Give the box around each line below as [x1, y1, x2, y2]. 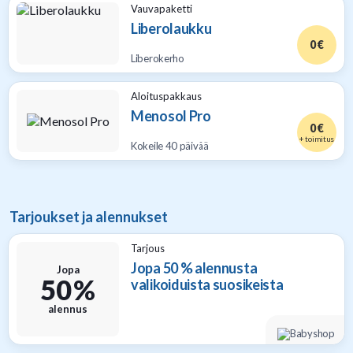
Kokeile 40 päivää [131, 139, 209, 152]
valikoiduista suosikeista [131, 276, 284, 293]
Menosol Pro [131, 107, 211, 124]
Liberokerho [131, 52, 184, 65]
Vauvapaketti [131, 2, 192, 15]
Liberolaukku [131, 20, 212, 37]
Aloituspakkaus [131, 90, 202, 102]
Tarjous [131, 242, 165, 255]
